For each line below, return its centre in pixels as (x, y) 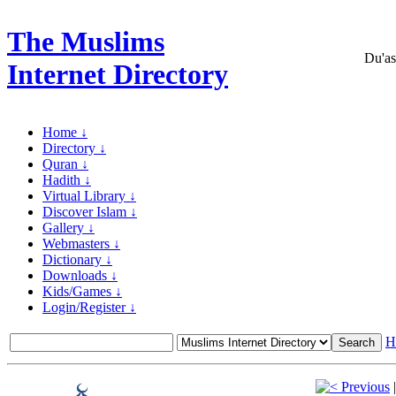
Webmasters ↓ (81, 244)
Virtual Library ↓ (89, 196)
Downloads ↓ (80, 275)
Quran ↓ (65, 164)
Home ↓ (65, 132)
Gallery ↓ (69, 228)
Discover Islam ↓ (90, 212)
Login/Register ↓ (89, 307)
